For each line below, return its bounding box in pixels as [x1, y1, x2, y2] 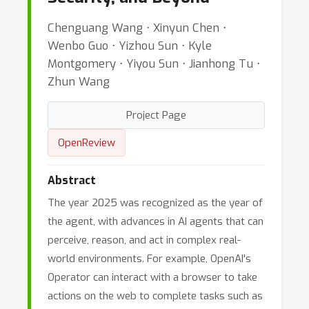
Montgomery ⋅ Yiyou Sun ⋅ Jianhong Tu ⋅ [48, 56, 260, 71]
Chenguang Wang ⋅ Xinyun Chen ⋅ [48, 20, 226, 35]
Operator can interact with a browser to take [48, 270, 257, 284]
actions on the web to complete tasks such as [48, 289, 263, 303]
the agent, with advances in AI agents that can [48, 215, 263, 228]
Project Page [126, 108, 186, 122]
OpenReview [58, 136, 115, 150]
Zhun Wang [48, 74, 110, 89]
